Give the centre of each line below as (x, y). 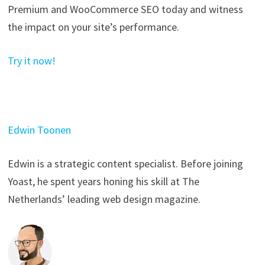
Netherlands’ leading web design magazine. (104, 199)
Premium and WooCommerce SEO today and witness (125, 9)
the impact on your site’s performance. (93, 27)
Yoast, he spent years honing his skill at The (103, 181)
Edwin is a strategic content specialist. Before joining (125, 163)
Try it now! (31, 60)
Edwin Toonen (39, 130)
